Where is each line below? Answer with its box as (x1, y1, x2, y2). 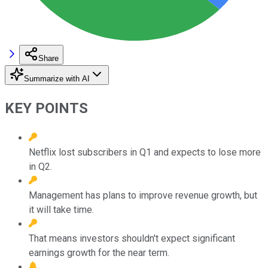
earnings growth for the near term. (29, 246, 169, 258)
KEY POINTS (5, 99, 88, 117)
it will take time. (29, 203, 94, 215)
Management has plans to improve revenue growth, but (29, 189, 257, 201)
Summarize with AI (24, 74, 90, 83)
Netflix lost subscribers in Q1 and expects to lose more (29, 146, 261, 158)
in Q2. (29, 160, 52, 172)
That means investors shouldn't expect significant (29, 232, 235, 244)
